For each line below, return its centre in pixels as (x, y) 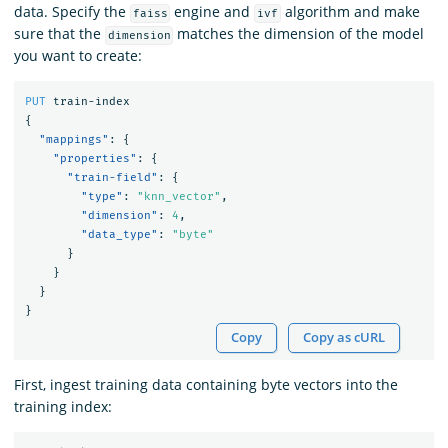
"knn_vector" (178, 197)
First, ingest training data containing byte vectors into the (206, 384)
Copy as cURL (344, 337)
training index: (63, 406)
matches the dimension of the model (299, 33)
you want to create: (78, 55)
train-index (91, 102)
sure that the (59, 33)
